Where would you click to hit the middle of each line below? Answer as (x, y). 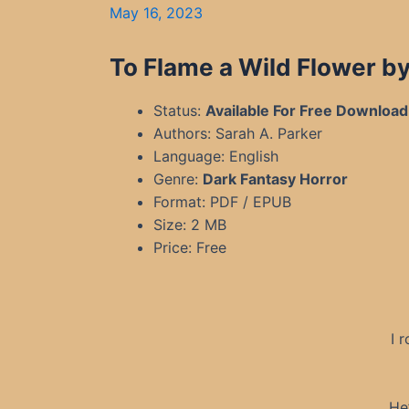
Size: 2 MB (190, 225)
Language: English (216, 156)
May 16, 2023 (156, 13)
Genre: (178, 179)
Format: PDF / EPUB (222, 202)
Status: (179, 110)
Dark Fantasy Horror (275, 179)
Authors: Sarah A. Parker (238, 133)
